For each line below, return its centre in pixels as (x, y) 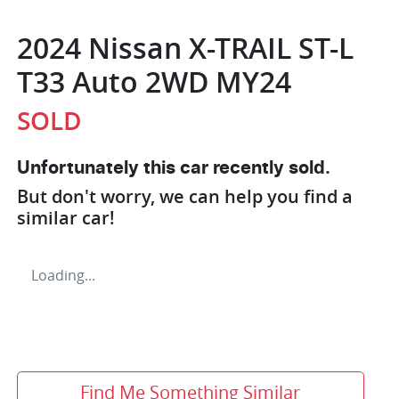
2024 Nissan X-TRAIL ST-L (185, 48)
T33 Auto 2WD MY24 (154, 81)
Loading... (63, 275)
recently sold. (269, 168)
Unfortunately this (98, 168)
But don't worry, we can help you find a (185, 196)
